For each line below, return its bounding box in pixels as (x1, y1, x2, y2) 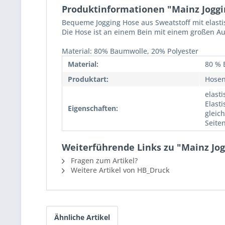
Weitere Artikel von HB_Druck (69, 165, 170, 175)
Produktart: (68, 74, 108, 84)
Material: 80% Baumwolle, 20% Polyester (62, 46, 198, 56)
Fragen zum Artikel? (69, 156, 138, 165)
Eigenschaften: (68, 103, 118, 113)
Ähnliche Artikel (54, 212, 110, 222)
